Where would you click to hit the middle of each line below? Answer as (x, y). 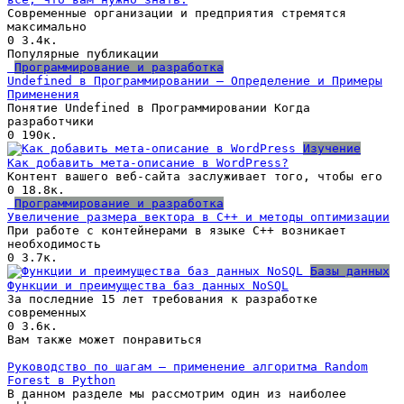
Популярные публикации (83, 53)
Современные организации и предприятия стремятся (177, 13)
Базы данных (350, 271)
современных (47, 312)
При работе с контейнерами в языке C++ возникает (177, 230)
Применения (43, 94)
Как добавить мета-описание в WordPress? (148, 162)
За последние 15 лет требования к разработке (162, 298)
